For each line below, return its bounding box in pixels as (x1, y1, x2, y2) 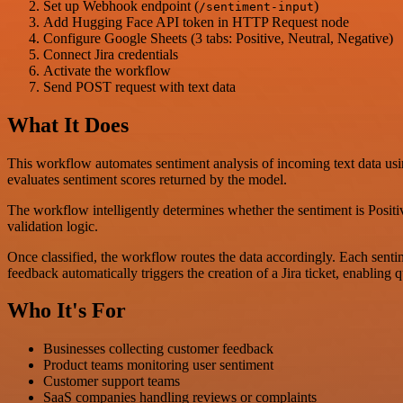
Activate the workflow (43, 62, 171, 78)
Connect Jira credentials (43, 46, 178, 62)
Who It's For (7, 299, 126, 323)
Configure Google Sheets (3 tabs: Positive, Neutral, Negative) (43, 30, 393, 46)
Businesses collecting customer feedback (43, 341, 273, 357)
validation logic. (7, 218, 98, 234)
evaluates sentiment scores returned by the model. (7, 171, 287, 187)
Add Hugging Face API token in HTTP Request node (43, 13, 349, 30)
